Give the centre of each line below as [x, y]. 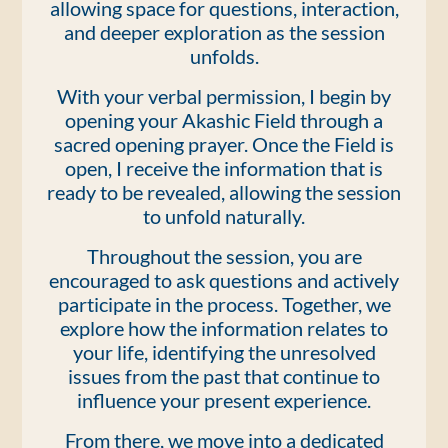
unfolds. [224, 56]
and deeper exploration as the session [224, 32]
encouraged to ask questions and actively [224, 280]
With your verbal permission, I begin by [224, 96]
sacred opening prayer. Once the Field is [224, 144]
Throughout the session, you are [224, 256]
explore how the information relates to [224, 328]
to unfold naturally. [224, 216]
